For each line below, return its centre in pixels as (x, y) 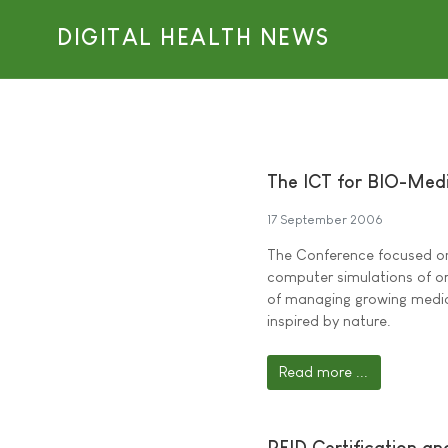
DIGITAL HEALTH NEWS (193, 38)
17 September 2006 (325, 220)
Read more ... (324, 372)
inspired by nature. (329, 321)
